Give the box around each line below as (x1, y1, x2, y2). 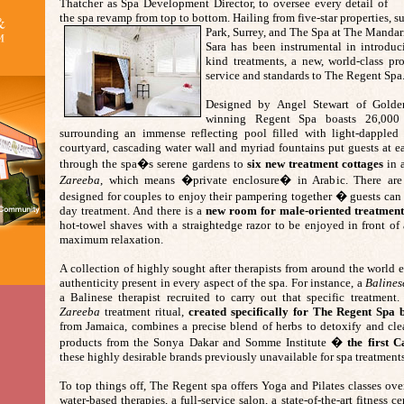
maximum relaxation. (60, 233, 166, 246)
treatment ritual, (100, 305, 188, 318)
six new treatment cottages (246, 157, 384, 170)
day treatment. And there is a (60, 204, 206, 217)
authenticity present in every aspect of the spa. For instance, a (60, 276, 366, 289)
